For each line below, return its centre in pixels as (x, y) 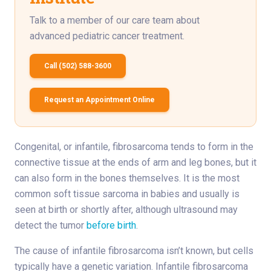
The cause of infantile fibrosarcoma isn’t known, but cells (134, 250)
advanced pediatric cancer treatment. (107, 36)
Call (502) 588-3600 (78, 66)
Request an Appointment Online (100, 100)
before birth (111, 225)
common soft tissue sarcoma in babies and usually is (127, 194)
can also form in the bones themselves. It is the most (127, 178)
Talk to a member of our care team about (115, 20)
